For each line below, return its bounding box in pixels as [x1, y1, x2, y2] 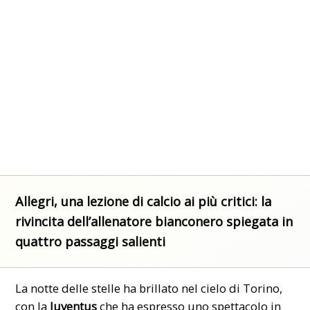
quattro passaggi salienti [15, 232, 166, 250]
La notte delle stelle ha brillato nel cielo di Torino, [15, 280, 283, 296]
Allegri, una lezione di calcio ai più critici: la [15, 192, 272, 210]
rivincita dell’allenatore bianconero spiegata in [15, 212, 293, 230]
